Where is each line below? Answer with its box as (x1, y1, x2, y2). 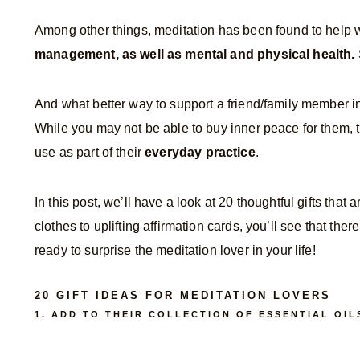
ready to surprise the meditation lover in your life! (35, 243, 316, 257)
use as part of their (35, 145, 145, 159)
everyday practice (145, 145, 256, 159)
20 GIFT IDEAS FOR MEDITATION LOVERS (35, 289, 331, 301)
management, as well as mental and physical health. (35, 47, 355, 61)
